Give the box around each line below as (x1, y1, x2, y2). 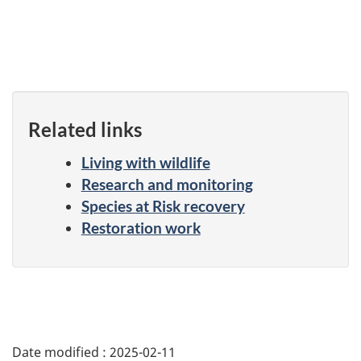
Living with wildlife (81, 152, 210, 172)
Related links (28, 117, 142, 141)
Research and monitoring (81, 174, 253, 193)
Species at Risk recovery (81, 196, 245, 215)
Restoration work (81, 218, 201, 237)
